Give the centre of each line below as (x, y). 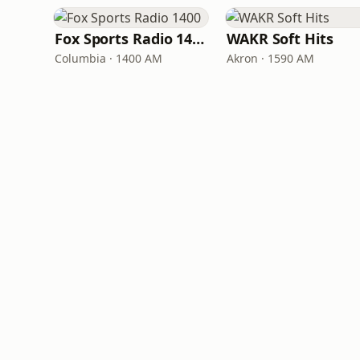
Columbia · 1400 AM (108, 58)
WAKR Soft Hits (280, 39)
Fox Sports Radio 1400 (198, 39)
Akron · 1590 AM (270, 58)
